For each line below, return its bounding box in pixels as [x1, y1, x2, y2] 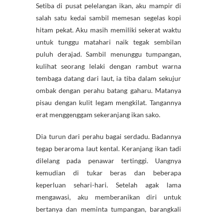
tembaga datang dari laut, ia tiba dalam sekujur [36, 74, 181, 82]
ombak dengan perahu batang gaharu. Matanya [36, 86, 181, 94]
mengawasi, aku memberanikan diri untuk [36, 192, 181, 201]
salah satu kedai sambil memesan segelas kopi [36, 13, 181, 22]
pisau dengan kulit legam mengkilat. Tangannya [36, 98, 181, 107]
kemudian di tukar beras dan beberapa [36, 168, 181, 177]
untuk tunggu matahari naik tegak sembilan [36, 37, 181, 46]
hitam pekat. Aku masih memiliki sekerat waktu [36, 25, 181, 34]
